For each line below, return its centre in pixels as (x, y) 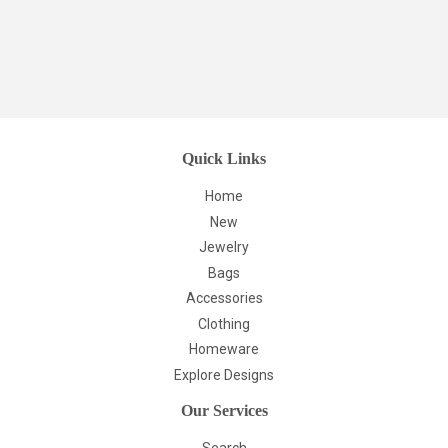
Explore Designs (224, 374)
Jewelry (224, 247)
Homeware (224, 349)
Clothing (224, 323)
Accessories (224, 298)
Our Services (224, 410)
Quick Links (224, 159)
